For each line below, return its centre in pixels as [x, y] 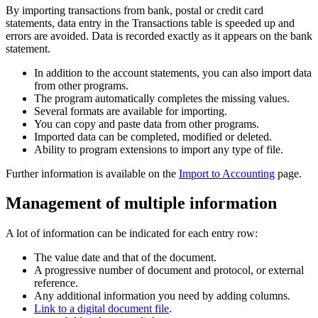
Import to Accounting [227, 173]
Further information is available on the [92, 173]
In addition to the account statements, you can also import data [173, 72]
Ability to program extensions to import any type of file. [159, 149]
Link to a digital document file [102, 309]
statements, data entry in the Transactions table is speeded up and [150, 23]
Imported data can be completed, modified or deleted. [153, 136]
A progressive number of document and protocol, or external [169, 270]
